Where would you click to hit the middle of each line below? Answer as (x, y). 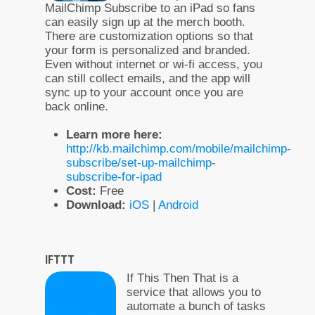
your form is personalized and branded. (148, 50)
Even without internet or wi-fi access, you (154, 64)
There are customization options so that (149, 36)
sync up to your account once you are (144, 92)
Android (178, 205)
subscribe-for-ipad (114, 176)
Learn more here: (114, 134)
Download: (96, 205)
